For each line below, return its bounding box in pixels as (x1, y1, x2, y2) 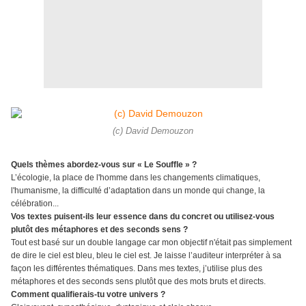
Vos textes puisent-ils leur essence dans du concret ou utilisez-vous (11, 212, 275, 222)
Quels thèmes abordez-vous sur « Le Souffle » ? (11, 160, 199, 170)
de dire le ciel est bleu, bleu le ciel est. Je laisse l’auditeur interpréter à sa (11, 251, 281, 261)
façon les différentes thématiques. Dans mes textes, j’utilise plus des (11, 264, 262, 274)
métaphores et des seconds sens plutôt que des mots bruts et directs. (11, 277, 268, 287)
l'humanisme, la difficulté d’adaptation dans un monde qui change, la (11, 186, 265, 196)
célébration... (11, 199, 59, 209)
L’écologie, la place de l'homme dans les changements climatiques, (11, 173, 260, 183)
